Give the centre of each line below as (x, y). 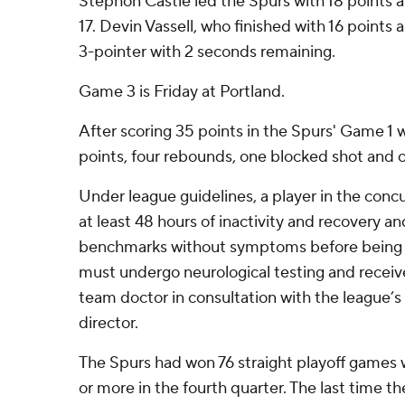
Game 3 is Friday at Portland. (182, 92)
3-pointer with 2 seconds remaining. (207, 52)
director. (108, 323)
